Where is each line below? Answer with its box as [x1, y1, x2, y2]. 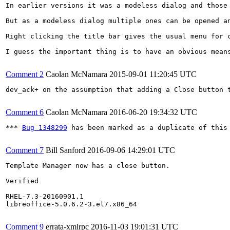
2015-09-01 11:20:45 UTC [109, 69, 197, 79]
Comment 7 [6, 145, 44, 155]
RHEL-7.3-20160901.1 [6, 192, 84, 200]
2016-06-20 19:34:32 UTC [109, 107, 197, 117]
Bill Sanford [46, 145, 85, 155]
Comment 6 [6, 107, 44, 117]
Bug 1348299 [22, 123, 67, 131]
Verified [6, 177, 39, 185]
